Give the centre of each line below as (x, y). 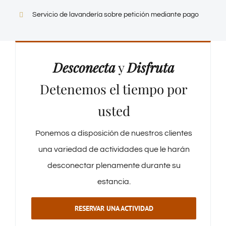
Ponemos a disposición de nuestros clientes (114, 133)
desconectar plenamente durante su (114, 165)
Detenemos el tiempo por (114, 89)
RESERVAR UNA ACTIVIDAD (114, 208)
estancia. (114, 181)
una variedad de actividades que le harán (114, 149)
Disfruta (151, 68)
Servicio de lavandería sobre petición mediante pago (115, 15)
